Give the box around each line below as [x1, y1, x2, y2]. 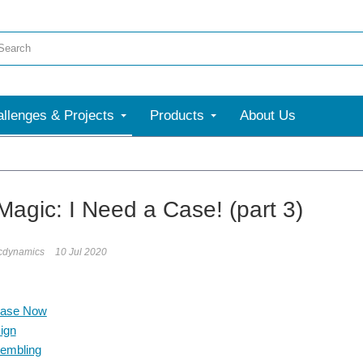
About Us [240, 108, 296, 123]
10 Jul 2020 [55, 246, 107, 258]
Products [150, 108, 204, 123]
